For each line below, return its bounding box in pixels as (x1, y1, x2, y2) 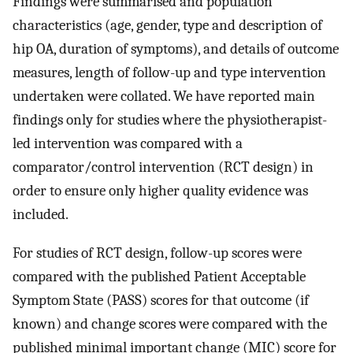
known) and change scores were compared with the (13, 315, 327, 333)
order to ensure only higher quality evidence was (13, 182, 308, 200)
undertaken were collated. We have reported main (13, 87, 315, 106)
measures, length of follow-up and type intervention (13, 64, 326, 82)
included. (13, 206, 69, 224)
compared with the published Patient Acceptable (13, 268, 306, 286)
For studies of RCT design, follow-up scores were (13, 244, 302, 262)
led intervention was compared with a (13, 135, 243, 153)
